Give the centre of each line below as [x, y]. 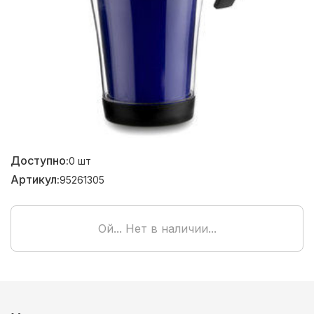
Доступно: [40, 161]
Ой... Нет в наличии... [157, 228]
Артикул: [35, 179]
